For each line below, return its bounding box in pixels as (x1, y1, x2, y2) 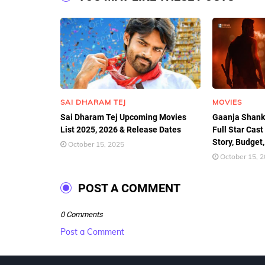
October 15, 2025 (68, 140, 124, 148)
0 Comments (60, 210, 103, 219)
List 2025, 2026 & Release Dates (60, 125, 181, 134)
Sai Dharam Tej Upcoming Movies (60, 112, 186, 122)
